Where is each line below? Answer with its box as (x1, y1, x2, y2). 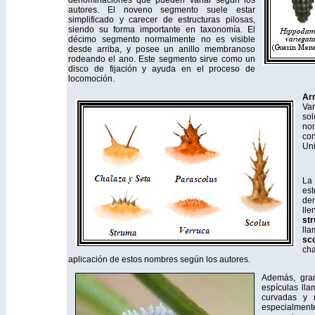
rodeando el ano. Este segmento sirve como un (68, 54, 255, 64)
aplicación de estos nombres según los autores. (68, 255, 250, 264)
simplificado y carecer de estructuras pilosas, (68, 15, 255, 25)
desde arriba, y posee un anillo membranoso (68, 44, 255, 54)
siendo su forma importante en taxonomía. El (68, 25, 255, 34)
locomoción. (68, 74, 115, 84)
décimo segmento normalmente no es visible (68, 34, 255, 44)
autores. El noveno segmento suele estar (68, 5, 255, 15)
